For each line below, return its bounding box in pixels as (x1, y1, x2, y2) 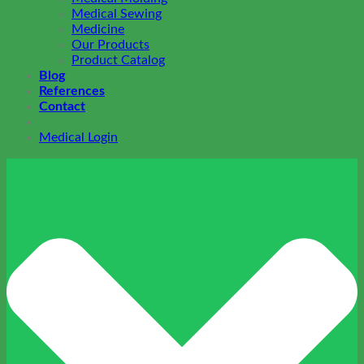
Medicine (71, 22, 124, 36)
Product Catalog (71, 53, 165, 67)
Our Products (71, 37, 149, 51)
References (39, 84, 105, 97)
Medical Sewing (71, 6, 162, 20)
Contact (39, 99, 85, 113)
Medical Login (39, 130, 118, 144)
